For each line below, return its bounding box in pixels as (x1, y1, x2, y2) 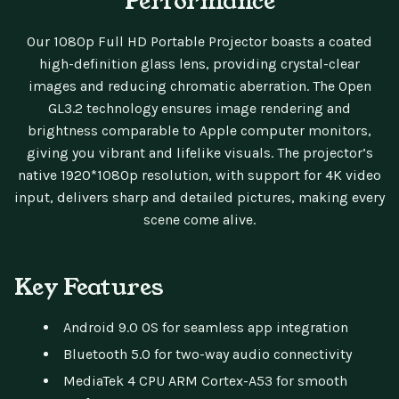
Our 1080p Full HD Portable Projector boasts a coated (27, 32, 372, 50)
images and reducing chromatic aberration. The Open (28, 77, 371, 94)
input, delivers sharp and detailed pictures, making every (14, 188, 385, 206)
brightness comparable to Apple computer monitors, (28, 121, 371, 139)
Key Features (14, 270, 164, 303)
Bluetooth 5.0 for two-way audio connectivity (63, 345, 352, 362)
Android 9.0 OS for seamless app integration (63, 318, 348, 336)
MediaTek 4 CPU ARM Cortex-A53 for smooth (63, 371, 347, 389)
